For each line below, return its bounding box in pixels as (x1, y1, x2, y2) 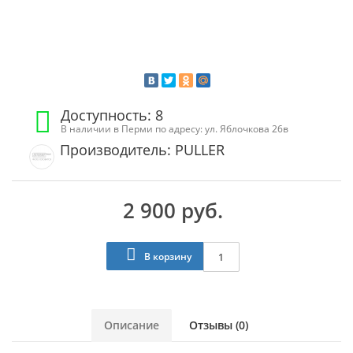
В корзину (141, 250, 191, 263)
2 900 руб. (122, 196, 223, 225)
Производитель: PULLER (60, 140, 225, 159)
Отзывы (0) (188, 318, 248, 333)
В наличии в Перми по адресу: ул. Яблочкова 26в (61, 122, 289, 135)
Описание (103, 318, 159, 333)
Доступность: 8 (61, 106, 164, 124)
